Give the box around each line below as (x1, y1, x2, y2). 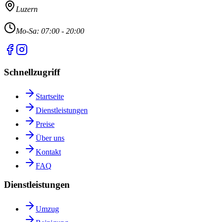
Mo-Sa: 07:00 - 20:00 (16, 27, 84, 36)
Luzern (16, 5, 38, 14)
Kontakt (36, 147, 61, 156)
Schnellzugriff (4, 66, 60, 77)
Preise (36, 119, 55, 128)
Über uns (36, 133, 64, 142)
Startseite (36, 92, 64, 101)
